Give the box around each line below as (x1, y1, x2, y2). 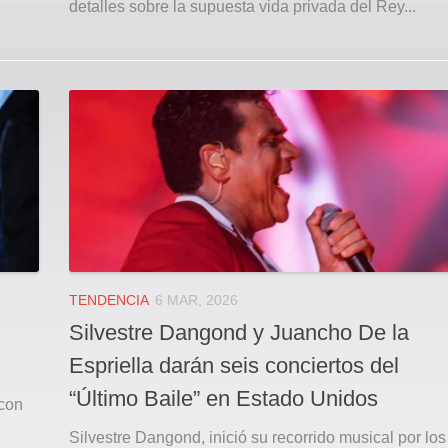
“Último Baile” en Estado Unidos (69, 385, 378, 411)
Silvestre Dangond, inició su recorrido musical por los (69, 428, 446, 446)
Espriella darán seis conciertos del (69, 352, 399, 378)
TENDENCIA (69, 291, 149, 308)
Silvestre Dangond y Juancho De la (69, 319, 409, 345)
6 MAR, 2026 (155, 291, 238, 308)
